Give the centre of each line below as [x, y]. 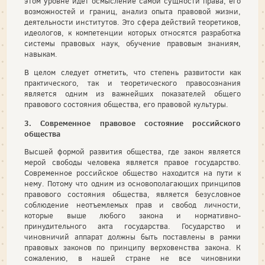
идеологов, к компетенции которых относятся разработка [132, 33]
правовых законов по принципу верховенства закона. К [132, 248]
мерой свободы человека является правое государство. [132, 162]
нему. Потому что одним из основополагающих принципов [132, 184]
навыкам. [41, 54]
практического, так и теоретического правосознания [132, 83]
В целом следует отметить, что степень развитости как [132, 72]
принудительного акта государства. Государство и [132, 226]
